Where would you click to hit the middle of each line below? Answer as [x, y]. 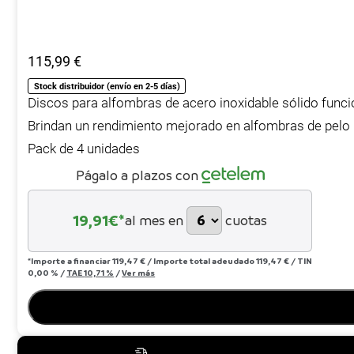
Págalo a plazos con [137, 175]
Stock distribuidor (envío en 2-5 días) [107, 86]
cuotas [247, 220]
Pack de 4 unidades [84, 149]
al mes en [154, 220]
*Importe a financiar [70, 260]
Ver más [139, 272]
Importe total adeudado [205, 260]
